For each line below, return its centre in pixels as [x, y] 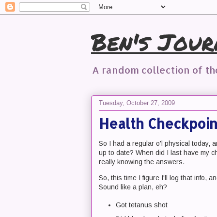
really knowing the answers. [142, 162]
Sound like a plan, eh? [133, 187]
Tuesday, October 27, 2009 [137, 103]
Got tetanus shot [142, 205]
